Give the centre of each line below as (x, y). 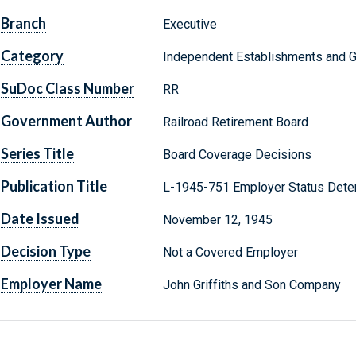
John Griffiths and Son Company (252, 285)
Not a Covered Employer (230, 253)
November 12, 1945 (217, 220)
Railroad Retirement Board (235, 122)
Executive (190, 25)
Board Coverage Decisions (237, 155)
